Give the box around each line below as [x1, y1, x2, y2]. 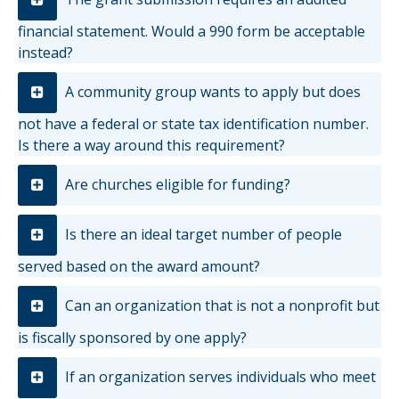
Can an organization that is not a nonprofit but [61, 295, 379, 315]
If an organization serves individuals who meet [61, 366, 376, 387]
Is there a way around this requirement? [18, 134, 285, 155]
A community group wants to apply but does [61, 81, 361, 102]
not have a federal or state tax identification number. [18, 113, 369, 134]
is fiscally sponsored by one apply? [18, 327, 247, 347]
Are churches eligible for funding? [61, 174, 290, 194]
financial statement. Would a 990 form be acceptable [18, 20, 365, 41]
